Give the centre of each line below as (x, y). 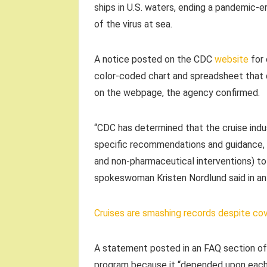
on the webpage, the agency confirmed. (177, 92)
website (232, 59)
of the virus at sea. (133, 24)
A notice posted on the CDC (154, 59)
